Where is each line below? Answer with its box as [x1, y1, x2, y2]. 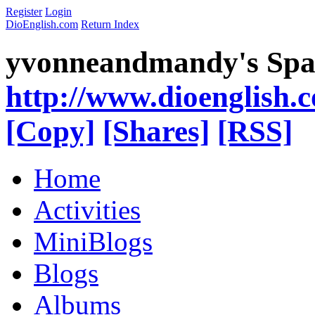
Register [6, 6, 42, 18]
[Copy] [6, 114, 95, 148]
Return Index [81, 18, 139, 30]
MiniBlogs [34, 226, 153, 257]
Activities [34, 194, 141, 225]
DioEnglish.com [6, 18, 78, 30]
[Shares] [103, 114, 210, 148]
